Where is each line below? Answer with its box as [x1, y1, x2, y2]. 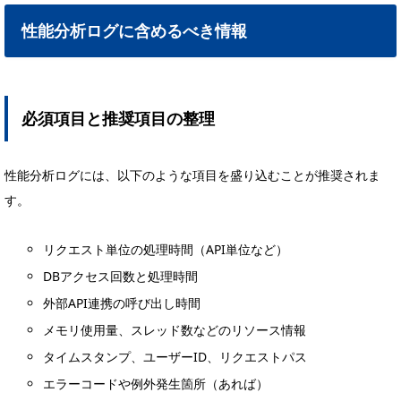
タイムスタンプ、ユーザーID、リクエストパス [43, 348, 308, 366]
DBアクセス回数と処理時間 [43, 268, 199, 286]
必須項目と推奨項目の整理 [21, 107, 215, 130]
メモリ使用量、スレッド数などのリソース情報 [43, 321, 307, 339]
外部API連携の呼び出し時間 [43, 294, 201, 312]
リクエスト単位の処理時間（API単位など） [43, 241, 289, 259]
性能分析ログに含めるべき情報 [21, 20, 248, 42]
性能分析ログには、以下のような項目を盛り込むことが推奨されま [4, 166, 380, 184]
